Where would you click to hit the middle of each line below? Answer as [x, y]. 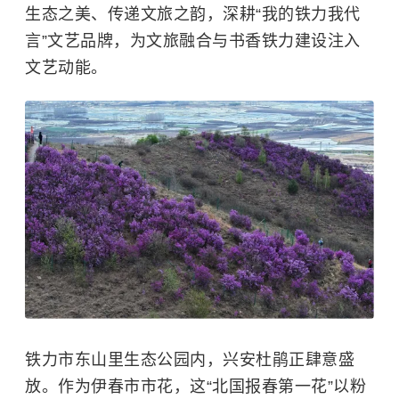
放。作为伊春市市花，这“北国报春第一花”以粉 [195, 387]
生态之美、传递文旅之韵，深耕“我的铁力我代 [193, 14]
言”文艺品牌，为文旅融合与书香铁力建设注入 [193, 41]
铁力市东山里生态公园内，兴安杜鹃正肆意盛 [190, 360]
